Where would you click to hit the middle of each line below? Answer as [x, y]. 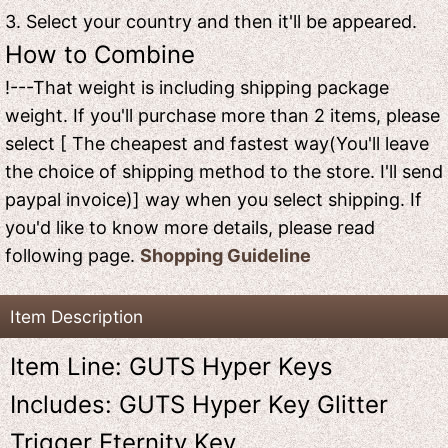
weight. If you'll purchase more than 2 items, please [222, 116]
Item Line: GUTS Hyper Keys [171, 367]
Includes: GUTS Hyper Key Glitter [199, 405]
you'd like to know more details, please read [190, 228]
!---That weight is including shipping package [197, 88]
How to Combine [100, 55]
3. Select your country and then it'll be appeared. [211, 22]
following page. [72, 256]
